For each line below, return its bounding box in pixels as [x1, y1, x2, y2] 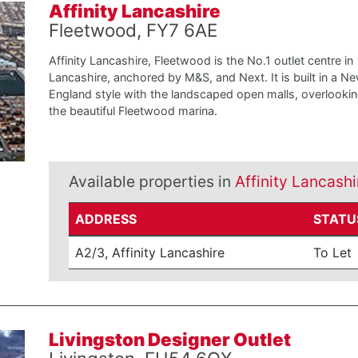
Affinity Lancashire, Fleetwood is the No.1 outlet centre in [48, 54, 353, 67]
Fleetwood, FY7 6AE [48, 19, 217, 41]
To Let [313, 245, 352, 261]
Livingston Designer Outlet [48, 328, 291, 350]
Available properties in [68, 172, 235, 191]
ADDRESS [75, 211, 137, 227]
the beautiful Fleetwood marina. [48, 104, 217, 117]
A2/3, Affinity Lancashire [75, 245, 225, 261]
